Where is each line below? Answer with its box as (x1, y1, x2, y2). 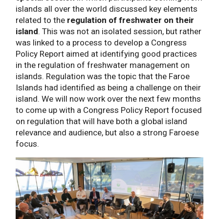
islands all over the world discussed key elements (16, 4, 197, 14)
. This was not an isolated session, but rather (38, 26, 201, 37)
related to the (16, 15, 67, 25)
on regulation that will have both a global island (16, 116, 187, 127)
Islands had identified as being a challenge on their (16, 83, 201, 93)
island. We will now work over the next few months (16, 94, 201, 104)
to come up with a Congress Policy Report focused (16, 105, 202, 115)
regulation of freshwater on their (67, 15, 194, 25)
